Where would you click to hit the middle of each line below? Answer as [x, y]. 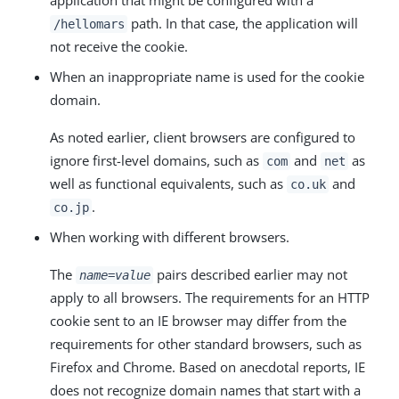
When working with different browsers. [170, 236]
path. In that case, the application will [243, 23]
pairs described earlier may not [251, 274]
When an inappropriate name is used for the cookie [207, 76]
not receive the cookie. [119, 46]
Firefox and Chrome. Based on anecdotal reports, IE [208, 366]
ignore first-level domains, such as [156, 160]
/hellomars [89, 24]
